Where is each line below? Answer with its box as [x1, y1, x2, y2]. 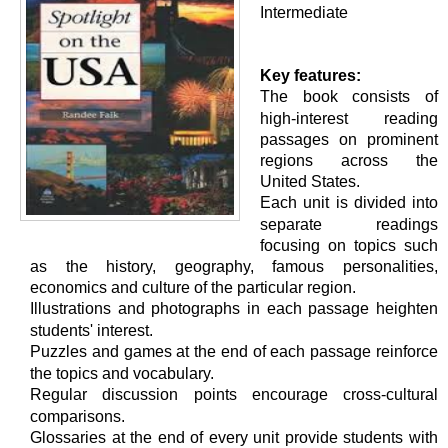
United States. [260, 173, 364, 189]
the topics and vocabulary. [30, 365, 218, 381]
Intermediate [260, 4, 348, 21]
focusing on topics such [260, 237, 438, 253]
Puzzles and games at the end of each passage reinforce [30, 343, 438, 360]
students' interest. [30, 322, 157, 338]
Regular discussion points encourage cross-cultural [30, 386, 438, 403]
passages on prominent [260, 131, 438, 147]
